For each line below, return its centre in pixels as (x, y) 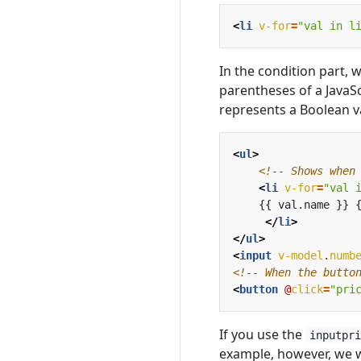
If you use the (262, 334)
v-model (301, 255)
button (259, 289)
